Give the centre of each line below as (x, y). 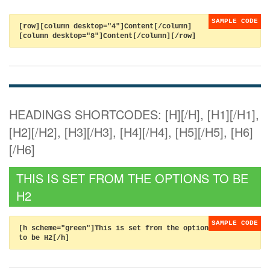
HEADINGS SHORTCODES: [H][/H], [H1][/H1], (134, 114)
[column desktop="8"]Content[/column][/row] (107, 36)
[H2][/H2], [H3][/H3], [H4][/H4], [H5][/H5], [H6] (131, 132)
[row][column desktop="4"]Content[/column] (105, 27)
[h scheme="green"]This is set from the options (116, 228)
